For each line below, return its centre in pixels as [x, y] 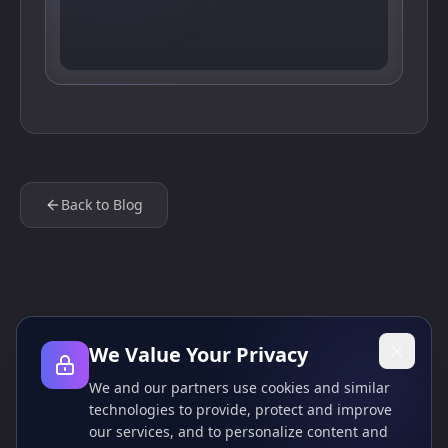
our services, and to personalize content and [238, 431]
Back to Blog [102, 204]
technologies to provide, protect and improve [240, 409]
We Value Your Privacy [198, 354]
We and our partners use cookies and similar [239, 387]
